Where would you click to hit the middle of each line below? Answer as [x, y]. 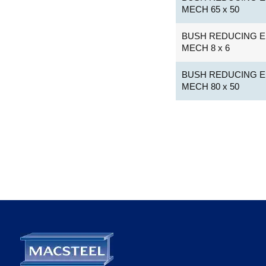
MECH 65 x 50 [211, 9]
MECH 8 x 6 [206, 47]
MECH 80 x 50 [211, 86]
